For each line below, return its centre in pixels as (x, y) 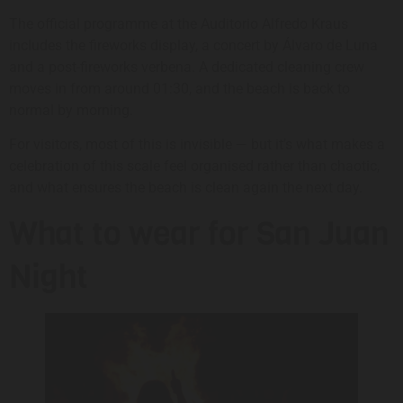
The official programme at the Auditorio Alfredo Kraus (179, 23)
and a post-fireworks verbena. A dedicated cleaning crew (187, 67)
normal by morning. (71, 110)
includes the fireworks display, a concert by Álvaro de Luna (193, 45)
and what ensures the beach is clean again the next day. (186, 188)
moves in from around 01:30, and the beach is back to (179, 88)
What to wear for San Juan (199, 233)
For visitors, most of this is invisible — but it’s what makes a (197, 145)
